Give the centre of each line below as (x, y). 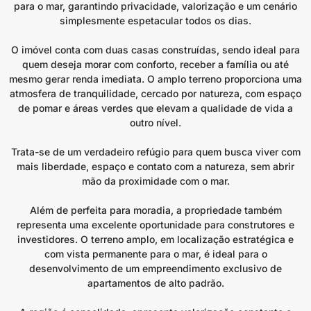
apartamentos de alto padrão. (155, 283)
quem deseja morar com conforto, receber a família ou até (155, 64)
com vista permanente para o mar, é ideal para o (155, 254)
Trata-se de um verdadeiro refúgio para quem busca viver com (155, 152)
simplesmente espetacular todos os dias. (155, 20)
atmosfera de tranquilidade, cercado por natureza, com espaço (155, 93)
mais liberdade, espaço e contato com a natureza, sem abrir (155, 166)
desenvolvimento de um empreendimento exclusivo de (155, 268)
